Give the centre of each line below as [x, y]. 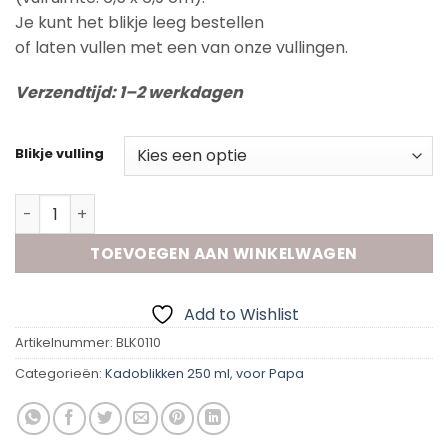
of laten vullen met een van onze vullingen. [181, 47]
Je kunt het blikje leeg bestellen [139, 22]
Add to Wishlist [241, 315]
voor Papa [270, 374]
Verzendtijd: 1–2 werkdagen [129, 93]
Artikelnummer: [65, 343]
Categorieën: [60, 374]
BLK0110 [138, 343]
